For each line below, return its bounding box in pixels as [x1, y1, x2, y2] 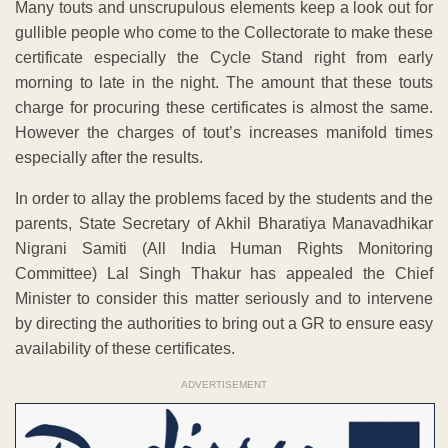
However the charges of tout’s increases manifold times [15, 124, 433, 142]
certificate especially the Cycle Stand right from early [15, 49, 433, 67]
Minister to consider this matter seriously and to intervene [15, 290, 433, 308]
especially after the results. [15, 149, 203, 167]
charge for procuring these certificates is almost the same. [15, 99, 433, 117]
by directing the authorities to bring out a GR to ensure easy [15, 315, 433, 333]
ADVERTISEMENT [181, 379, 267, 391]
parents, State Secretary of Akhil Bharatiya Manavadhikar [15, 215, 433, 233]
